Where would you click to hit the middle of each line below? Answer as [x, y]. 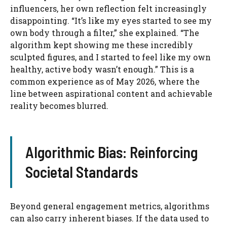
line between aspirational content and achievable [111, 94]
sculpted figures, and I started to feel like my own [110, 57]
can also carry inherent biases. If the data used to [109, 218]
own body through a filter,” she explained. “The [105, 33]
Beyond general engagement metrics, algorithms [110, 206]
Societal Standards [81, 172]
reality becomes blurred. [59, 106]
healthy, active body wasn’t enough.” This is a [102, 69]
